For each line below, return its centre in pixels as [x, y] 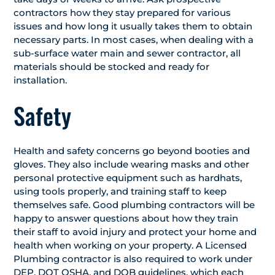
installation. [40, 80]
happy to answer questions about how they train [126, 218]
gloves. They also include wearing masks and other [131, 164]
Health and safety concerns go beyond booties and [132, 151]
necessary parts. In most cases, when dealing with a [134, 40]
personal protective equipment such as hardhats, [128, 178]
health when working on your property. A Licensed [130, 245]
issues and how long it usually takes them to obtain [133, 26]
